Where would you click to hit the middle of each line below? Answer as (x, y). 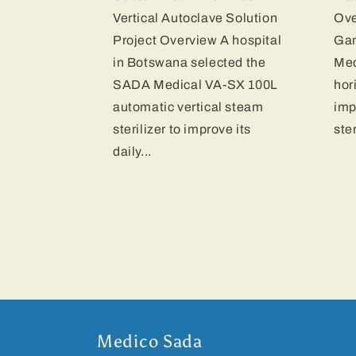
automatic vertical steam (188, 107)
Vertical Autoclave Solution (195, 18)
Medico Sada (150, 342)
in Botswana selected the (190, 63)
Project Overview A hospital (197, 41)
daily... (132, 152)
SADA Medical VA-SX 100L (195, 85)
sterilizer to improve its (182, 130)
